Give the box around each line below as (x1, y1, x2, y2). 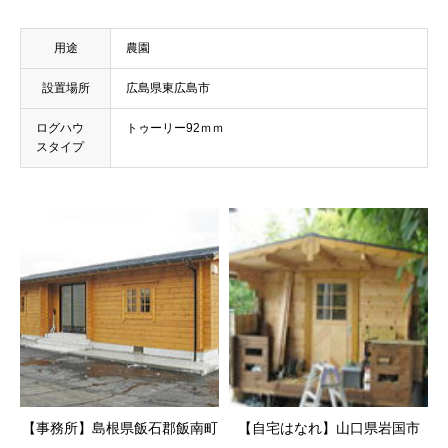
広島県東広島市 (126, 81, 210, 96)
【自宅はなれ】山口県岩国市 (237, 420, 420, 437)
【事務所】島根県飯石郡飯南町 (21, 420, 218, 437)
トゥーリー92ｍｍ (126, 121, 224, 136)
